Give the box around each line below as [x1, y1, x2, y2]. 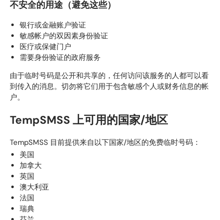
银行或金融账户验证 [20, 20, 86, 30]
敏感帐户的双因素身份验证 [20, 31, 108, 41]
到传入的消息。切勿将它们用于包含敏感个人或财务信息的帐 [10, 82, 209, 92]
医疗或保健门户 [20, 42, 71, 52]
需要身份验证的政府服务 [20, 53, 101, 63]
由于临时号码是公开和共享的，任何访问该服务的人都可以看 [10, 71, 209, 81]
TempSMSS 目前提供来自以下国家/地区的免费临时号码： [10, 137, 200, 148]
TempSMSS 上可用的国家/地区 [10, 112, 168, 127]
